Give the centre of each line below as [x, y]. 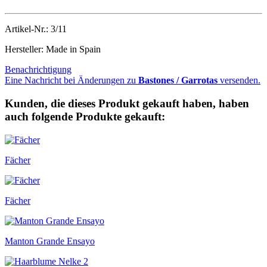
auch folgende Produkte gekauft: [85, 117]
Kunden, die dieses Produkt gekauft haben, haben [127, 104]
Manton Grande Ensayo [50, 241]
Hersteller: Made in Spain [53, 49]
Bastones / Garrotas [178, 80]
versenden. [239, 80]
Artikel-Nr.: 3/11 [36, 29]
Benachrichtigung [38, 70]
